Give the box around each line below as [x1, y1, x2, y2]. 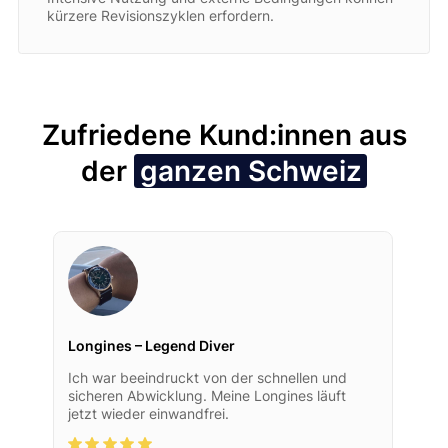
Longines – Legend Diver [67, 336, 235, 354]
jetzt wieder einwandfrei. [67, 404, 229, 422]
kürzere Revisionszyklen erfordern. [46, 6, 274, 24]
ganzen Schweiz [139, 153, 362, 188]
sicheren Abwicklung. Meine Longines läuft [67, 386, 346, 404]
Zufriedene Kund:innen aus [41, 117, 407, 152]
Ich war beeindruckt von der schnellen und [67, 368, 347, 386]
